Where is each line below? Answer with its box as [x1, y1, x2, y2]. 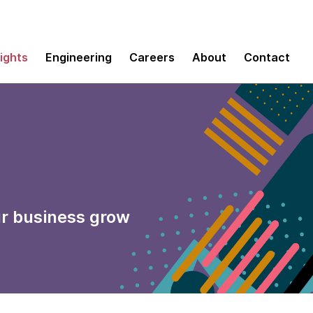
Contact [244, 50, 290, 64]
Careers [129, 50, 175, 64]
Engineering [45, 50, 112, 64]
